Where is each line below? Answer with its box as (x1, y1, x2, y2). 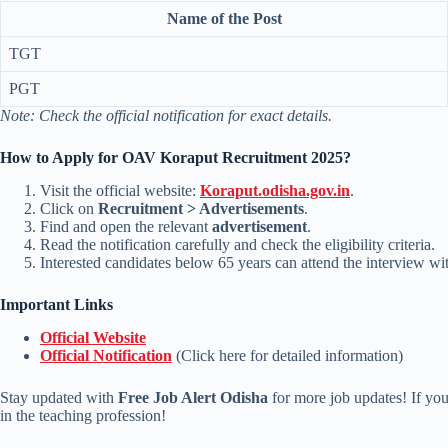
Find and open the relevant (40, 217, 212, 235)
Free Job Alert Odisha (118, 388, 268, 406)
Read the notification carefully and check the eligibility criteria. (40, 235, 435, 253)
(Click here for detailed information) (172, 346, 403, 364)
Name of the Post (166, 10, 282, 28)
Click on (40, 199, 98, 217)
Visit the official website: (40, 181, 200, 199)
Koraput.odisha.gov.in (200, 181, 350, 199)
